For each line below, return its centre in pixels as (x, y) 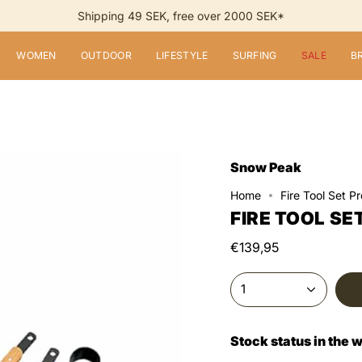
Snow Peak (266, 167)
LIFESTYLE (182, 55)
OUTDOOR (106, 55)
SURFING (255, 55)
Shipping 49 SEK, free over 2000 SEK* (181, 16)
